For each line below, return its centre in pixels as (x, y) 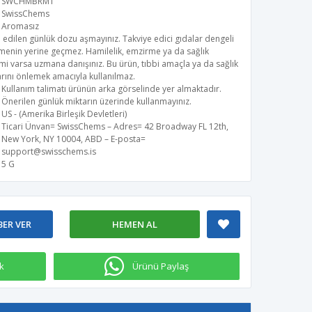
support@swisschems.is (49, 151)
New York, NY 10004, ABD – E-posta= (73, 139)
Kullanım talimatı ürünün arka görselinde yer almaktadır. (111, 89)
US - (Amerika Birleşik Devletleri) (64, 114)
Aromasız (20, 26)
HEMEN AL (134, 224)
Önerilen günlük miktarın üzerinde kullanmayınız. (96, 101)
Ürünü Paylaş (161, 266)
